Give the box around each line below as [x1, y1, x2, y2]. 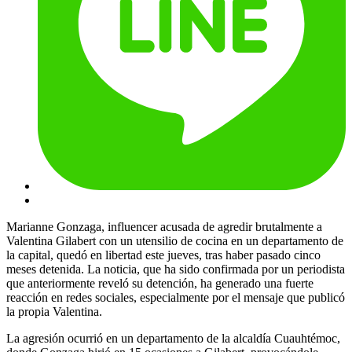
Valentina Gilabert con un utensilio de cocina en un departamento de [6, 234, 343, 248]
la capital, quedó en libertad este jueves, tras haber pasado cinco [6, 248, 321, 262]
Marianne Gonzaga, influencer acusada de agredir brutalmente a [6, 220, 322, 234]
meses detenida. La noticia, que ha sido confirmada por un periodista [6, 262, 345, 277]
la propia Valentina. [6, 305, 102, 319]
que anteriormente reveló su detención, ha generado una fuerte [6, 277, 313, 291]
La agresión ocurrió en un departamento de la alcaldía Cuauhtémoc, [6, 332, 340, 346]
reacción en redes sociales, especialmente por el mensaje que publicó [6, 291, 345, 305]
